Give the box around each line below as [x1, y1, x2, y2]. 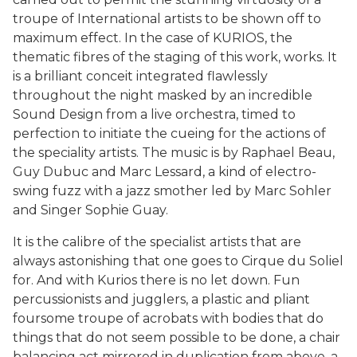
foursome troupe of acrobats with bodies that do [13, 311, 324, 327]
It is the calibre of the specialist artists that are [13, 234, 301, 250]
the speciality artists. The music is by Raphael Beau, [13, 145, 335, 161]
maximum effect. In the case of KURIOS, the [13, 30, 292, 46]
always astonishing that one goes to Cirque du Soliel [13, 253, 343, 269]
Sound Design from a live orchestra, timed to [13, 107, 296, 123]
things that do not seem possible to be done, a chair [13, 330, 340, 346]
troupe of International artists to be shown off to [13, 11, 321, 27]
